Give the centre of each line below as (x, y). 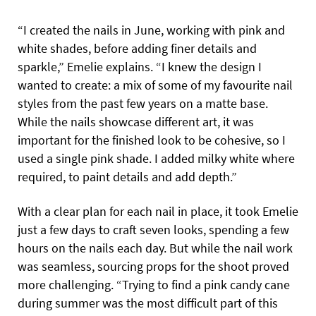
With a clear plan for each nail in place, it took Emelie (158, 212)
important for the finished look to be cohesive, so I (152, 140)
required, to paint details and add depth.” (127, 177)
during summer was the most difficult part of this (148, 303)
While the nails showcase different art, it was (136, 122)
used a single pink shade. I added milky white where (156, 159)
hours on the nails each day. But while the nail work (155, 248)
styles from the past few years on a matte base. (143, 104)
